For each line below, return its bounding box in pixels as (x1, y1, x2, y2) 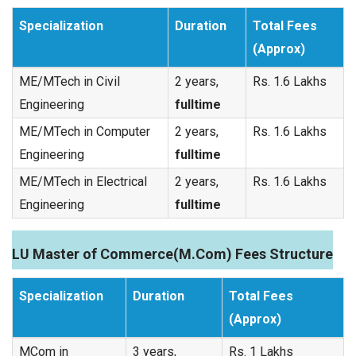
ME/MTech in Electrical (19, 174, 147, 189)
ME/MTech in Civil (19, 74, 120, 89)
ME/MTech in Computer (19, 124, 150, 139)
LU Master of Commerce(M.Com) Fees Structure (12, 246, 333, 262)
